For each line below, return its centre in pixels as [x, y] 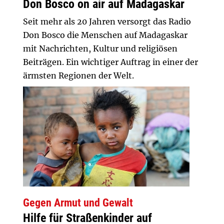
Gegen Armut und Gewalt [78, 202]
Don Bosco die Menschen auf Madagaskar [105, 35]
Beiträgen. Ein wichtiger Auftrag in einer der [110, 62]
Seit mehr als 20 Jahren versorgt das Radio [107, 21]
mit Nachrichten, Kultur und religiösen [100, 48]
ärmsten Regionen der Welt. [78, 75]
